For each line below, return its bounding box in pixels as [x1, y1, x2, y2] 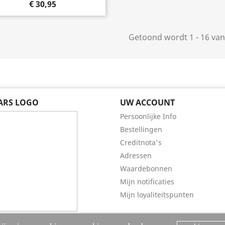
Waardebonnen [120, 164, 172, 173]
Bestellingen [120, 125, 162, 134]
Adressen [120, 151, 152, 160]
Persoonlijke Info [120, 111, 176, 121]
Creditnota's [120, 138, 162, 147]
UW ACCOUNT [120, 97, 175, 108]
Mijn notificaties [120, 177, 174, 186]
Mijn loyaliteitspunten [120, 190, 194, 199]
